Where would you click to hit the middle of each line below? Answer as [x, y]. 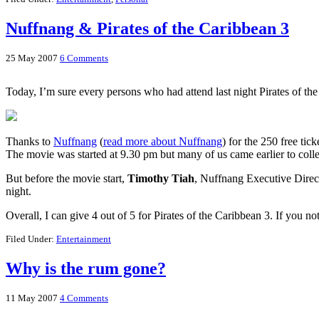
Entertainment [84, 239]
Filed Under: [31, 239]
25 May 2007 [32, 58]
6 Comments [84, 58]
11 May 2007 [32, 298]
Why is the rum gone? [86, 269]
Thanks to [30, 142]
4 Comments [84, 298]
